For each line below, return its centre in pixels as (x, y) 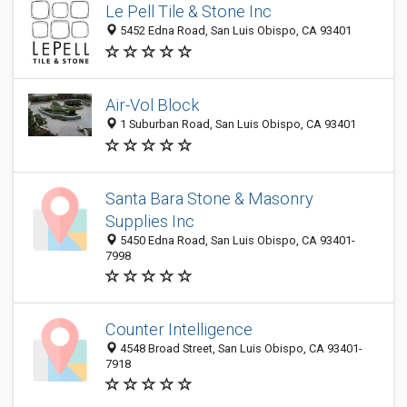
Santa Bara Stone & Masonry (209, 199)
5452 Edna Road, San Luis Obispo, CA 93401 (234, 31)
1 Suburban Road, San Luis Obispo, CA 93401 (237, 124)
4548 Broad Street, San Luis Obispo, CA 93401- (240, 348)
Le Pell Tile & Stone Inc (189, 12)
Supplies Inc (150, 221)
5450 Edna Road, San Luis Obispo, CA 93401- (236, 240)
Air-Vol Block (152, 105)
